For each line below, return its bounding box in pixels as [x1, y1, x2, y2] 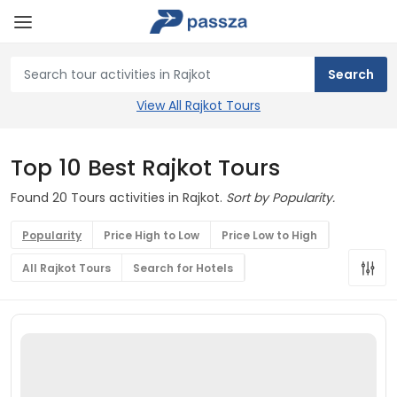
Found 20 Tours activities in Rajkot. [11, 189, 226, 206]
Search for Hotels [133, 261, 233, 276]
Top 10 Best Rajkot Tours [11, 152, 280, 183]
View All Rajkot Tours [136, 97, 261, 114]
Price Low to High [222, 228, 317, 243]
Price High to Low [104, 228, 199, 243]
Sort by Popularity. [226, 189, 335, 206]
